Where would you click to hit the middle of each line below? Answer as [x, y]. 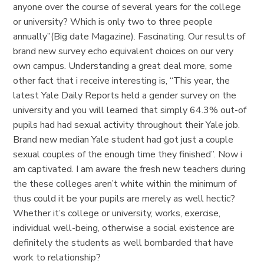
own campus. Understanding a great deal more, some [123, 66]
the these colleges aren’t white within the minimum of [125, 184]
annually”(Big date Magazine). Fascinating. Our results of [129, 37]
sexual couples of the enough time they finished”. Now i [128, 154]
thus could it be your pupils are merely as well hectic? [124, 199]
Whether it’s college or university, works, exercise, [117, 213]
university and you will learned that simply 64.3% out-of [130, 110]
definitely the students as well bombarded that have [123, 243]
